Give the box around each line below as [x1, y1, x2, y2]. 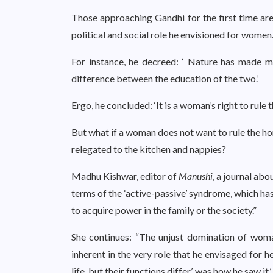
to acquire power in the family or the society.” [71, 204, 257, 216]
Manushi [179, 170, 213, 182]
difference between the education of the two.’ [71, 73, 258, 84]
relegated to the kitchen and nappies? [71, 143, 226, 155]
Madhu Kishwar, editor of [71, 170, 179, 182]
